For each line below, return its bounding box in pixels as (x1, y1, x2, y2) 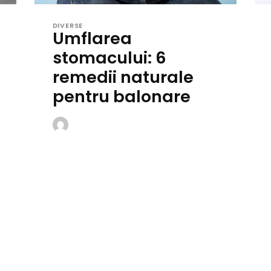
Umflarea (52, 27, 132, 50)
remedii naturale (52, 65, 194, 88)
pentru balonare (52, 85, 191, 108)
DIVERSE (52, 20, 83, 30)
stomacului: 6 (52, 46, 166, 69)
